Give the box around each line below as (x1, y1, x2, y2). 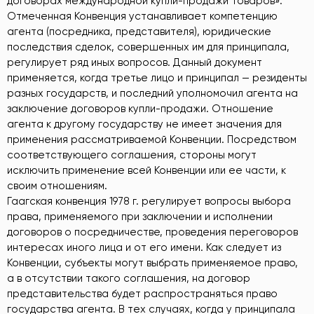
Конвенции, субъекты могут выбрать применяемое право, (7, 256, 298, 269)
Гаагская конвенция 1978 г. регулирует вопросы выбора (7, 194, 291, 207)
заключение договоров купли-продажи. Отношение (7, 102, 273, 115)
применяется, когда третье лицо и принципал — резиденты (7, 71, 307, 84)
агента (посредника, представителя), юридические (7, 25, 271, 38)
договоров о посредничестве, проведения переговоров (7, 225, 298, 238)
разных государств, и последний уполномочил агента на (7, 86, 298, 100)
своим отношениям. (7, 179, 107, 192)
